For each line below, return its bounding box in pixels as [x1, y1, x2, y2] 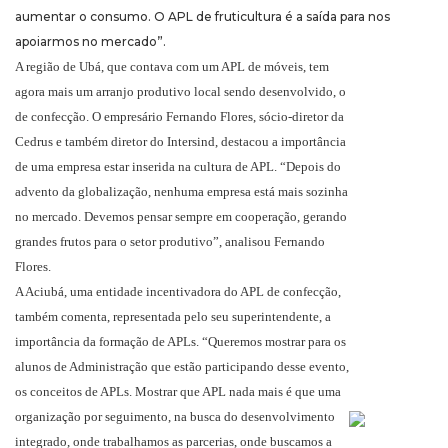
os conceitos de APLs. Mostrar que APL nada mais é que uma [15, 384, 341, 400]
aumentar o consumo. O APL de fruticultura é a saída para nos [15, 9, 390, 25]
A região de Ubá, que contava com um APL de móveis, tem [15, 59, 329, 75]
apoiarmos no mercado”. [15, 34, 166, 50]
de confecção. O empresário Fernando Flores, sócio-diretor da [15, 109, 344, 125]
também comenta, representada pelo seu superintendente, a [15, 309, 331, 325]
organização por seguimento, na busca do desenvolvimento [15, 409, 335, 425]
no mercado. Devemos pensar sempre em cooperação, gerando [15, 209, 347, 225]
